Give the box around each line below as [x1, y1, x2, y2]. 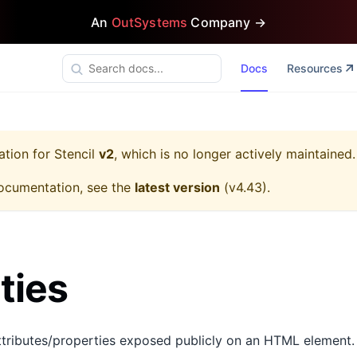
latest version [135, 179, 220, 195]
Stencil [54, 146, 95, 162]
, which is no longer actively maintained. [114, 146, 355, 162]
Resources [286, 61, 343, 75]
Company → [187, 14, 266, 30]
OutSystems [111, 14, 188, 30]
